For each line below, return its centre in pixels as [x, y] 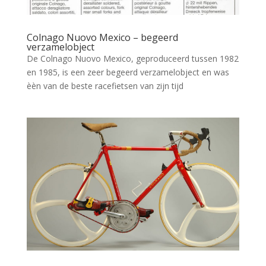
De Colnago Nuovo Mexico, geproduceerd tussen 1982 [132, 58]
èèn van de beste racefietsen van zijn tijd [105, 85]
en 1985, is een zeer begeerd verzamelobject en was [128, 72]
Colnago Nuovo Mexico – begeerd [102, 37]
